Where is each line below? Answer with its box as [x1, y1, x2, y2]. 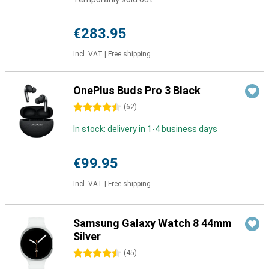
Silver [73, 230, 101, 243]
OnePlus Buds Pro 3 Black [73, 84, 201, 97]
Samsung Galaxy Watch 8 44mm [73, 217, 231, 229]
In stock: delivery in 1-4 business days [73, 124, 217, 134]
